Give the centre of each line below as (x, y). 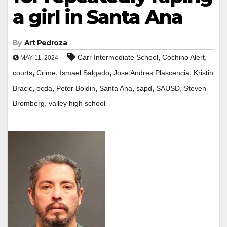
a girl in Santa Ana (98, 17)
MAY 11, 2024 (39, 58)
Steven (195, 88)
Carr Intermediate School (118, 57)
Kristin (203, 73)
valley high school (77, 103)
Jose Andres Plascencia (152, 73)
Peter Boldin (76, 88)
